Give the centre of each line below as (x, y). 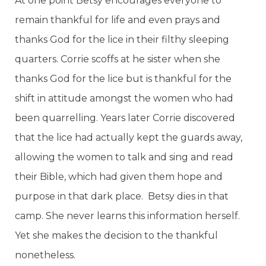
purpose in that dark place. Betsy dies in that (122, 196)
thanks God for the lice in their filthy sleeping (122, 39)
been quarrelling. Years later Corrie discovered (125, 118)
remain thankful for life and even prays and (118, 20)
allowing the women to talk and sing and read (124, 157)
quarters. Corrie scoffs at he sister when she (118, 59)
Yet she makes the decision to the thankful (116, 235)
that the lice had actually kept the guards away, (129, 137)
